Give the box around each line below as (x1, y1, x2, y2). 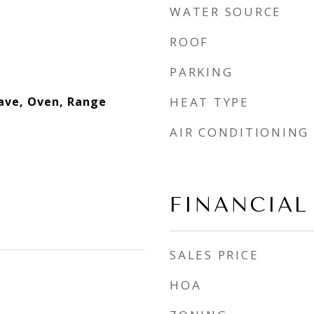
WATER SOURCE (170, 4, 282, 20)
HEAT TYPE (170, 94, 250, 110)
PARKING (170, 64, 233, 80)
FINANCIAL (170, 193, 308, 217)
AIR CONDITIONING (170, 124, 309, 140)
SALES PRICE (170, 247, 259, 263)
